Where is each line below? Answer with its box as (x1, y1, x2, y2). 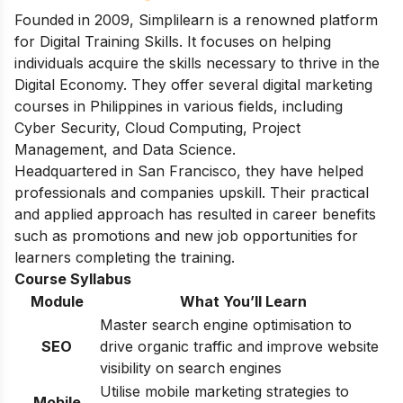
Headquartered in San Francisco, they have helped (14, 162, 363, 181)
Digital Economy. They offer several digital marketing (14, 76, 372, 94)
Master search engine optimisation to (100, 316, 352, 335)
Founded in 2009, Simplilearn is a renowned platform (14, 11, 378, 30)
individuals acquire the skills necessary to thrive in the (14, 54, 380, 73)
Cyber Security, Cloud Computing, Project (14, 119, 300, 138)
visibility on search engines (100, 359, 282, 378)
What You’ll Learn (180, 292, 307, 311)
